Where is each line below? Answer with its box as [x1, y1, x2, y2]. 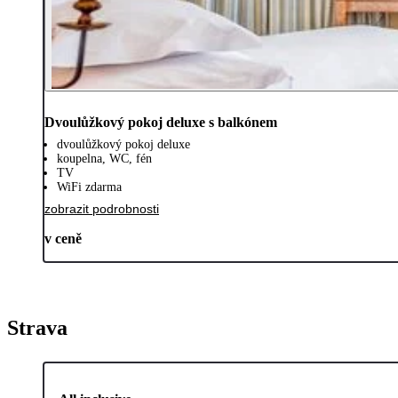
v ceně [44, 230, 82, 246]
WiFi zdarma [57, 179, 122, 194]
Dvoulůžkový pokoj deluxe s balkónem [44, 114, 277, 130]
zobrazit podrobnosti [44, 201, 159, 216]
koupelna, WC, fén [57, 151, 152, 165]
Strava [7, 315, 68, 339]
